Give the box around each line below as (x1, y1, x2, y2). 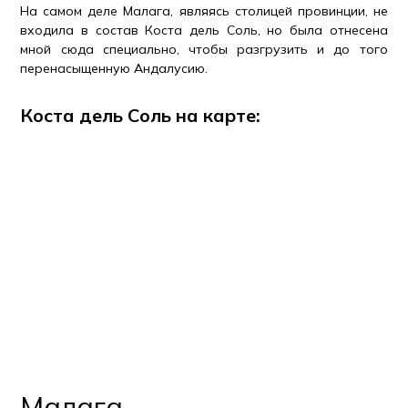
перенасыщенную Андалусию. (20, 60, 209, 76)
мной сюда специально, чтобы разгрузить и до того (20, 41, 388, 57)
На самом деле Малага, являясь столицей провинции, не (20, 3, 388, 19)
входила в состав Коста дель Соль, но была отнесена (20, 22, 388, 38)
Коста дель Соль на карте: (20, 104, 261, 127)
